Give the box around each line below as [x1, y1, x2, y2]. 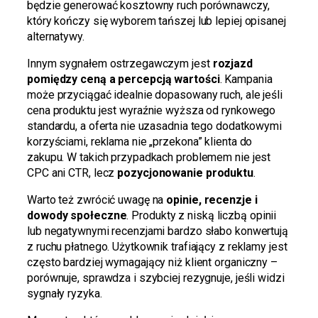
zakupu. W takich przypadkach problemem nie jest [27, 150, 271, 164]
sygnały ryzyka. [27, 286, 102, 300]
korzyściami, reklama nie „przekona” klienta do [27, 134, 253, 148]
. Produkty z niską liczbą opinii [126, 208, 277, 222]
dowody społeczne [27, 208, 127, 222]
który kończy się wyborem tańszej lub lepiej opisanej [27, 13, 286, 28]
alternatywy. [27, 29, 84, 43]
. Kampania [219, 72, 273, 86]
